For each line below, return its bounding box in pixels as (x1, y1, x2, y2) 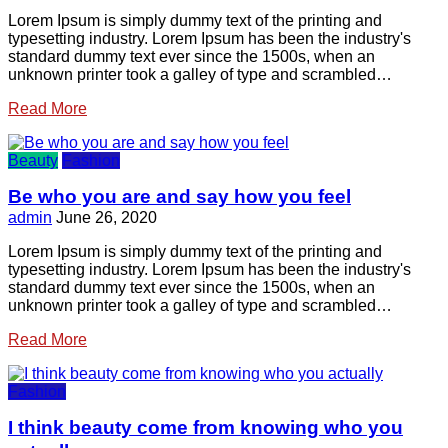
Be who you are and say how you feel (8, 186, 351, 208)
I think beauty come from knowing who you (8, 417, 403, 439)
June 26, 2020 (56, 209, 157, 227)
